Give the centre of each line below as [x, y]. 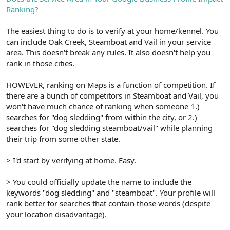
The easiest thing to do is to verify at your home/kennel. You [112, 31]
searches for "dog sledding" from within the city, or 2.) [102, 117]
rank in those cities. [40, 63]
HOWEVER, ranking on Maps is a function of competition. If [111, 84]
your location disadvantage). [56, 214]
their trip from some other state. [63, 138]
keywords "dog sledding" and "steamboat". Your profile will [111, 192]
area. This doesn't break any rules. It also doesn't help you [108, 52]
